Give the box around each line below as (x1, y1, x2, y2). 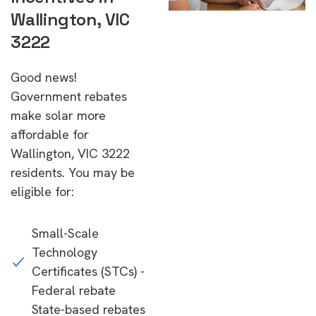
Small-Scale (32, 225, 99, 241)
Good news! (11, 69, 77, 85)
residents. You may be (11, 164, 135, 181)
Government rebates (11, 88, 127, 104)
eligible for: (11, 183, 74, 200)
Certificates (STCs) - (32, 263, 145, 279)
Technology (32, 244, 97, 260)
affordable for (11, 126, 89, 142)
